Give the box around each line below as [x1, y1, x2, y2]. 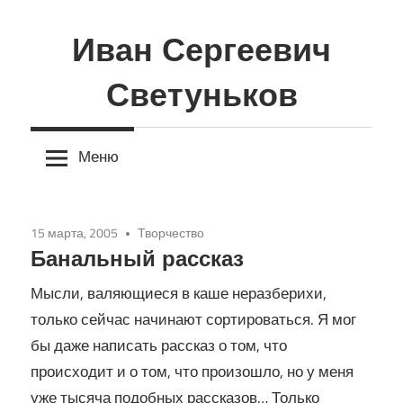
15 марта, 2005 [31, 222, 118, 242]
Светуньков [105, 76, 298, 113]
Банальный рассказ [31, 246, 244, 271]
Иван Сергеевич [72, 31, 331, 68]
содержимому [30, 52, 128, 76]
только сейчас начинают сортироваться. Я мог [31, 308, 356, 332]
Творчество [138, 222, 205, 242]
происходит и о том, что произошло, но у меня [31, 360, 354, 384]
